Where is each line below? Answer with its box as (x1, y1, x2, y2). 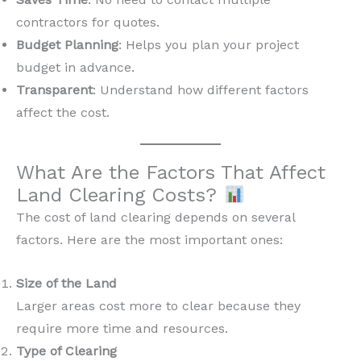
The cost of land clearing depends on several (16, 210, 295, 226)
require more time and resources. (16, 320, 228, 336)
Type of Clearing (16, 342, 117, 359)
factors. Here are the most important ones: (16, 232, 283, 248)
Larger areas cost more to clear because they (16, 297, 301, 313)
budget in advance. (16, 60, 135, 76)
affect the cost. (16, 105, 110, 121)
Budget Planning (16, 37, 118, 53)
